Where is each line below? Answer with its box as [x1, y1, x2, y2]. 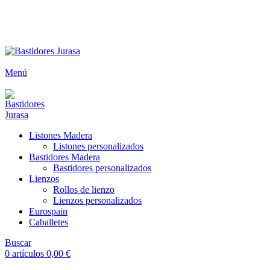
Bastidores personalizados [53, 163, 151, 173]
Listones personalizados [53, 141, 143, 151]
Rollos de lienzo [53, 184, 115, 195]
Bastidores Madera [29, 152, 100, 162]
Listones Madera [29, 130, 92, 140]
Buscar [5, 237, 31, 248]
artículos [12, 248, 44, 259]
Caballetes [29, 217, 68, 227]
